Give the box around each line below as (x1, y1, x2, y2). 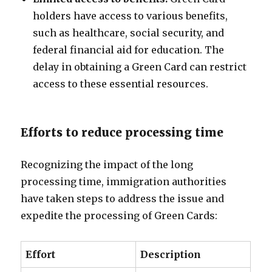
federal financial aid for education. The (33, 44, 225, 56)
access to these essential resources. (33, 78, 209, 90)
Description (140, 248, 202, 260)
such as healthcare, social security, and (33, 27, 225, 39)
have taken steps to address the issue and (21, 192, 225, 205)
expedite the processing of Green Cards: (21, 209, 218, 222)
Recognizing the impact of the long (21, 158, 194, 171)
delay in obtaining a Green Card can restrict (33, 61, 247, 73)
